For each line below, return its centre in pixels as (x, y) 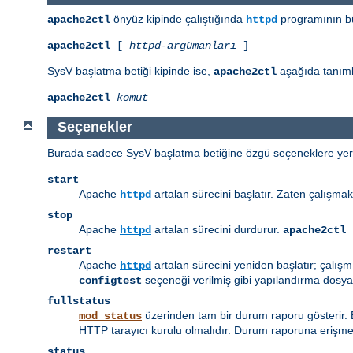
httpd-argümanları (183, 45)
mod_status (110, 316)
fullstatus (79, 301)
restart (69, 251)
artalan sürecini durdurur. (217, 230)
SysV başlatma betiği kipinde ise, (130, 71)
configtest (110, 281)
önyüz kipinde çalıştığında (178, 19)
